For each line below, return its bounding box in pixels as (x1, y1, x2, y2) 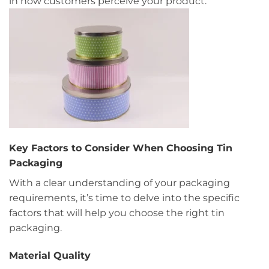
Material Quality (9, 249, 91, 261)
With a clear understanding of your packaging (9, 177, 230, 189)
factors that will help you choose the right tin (9, 207, 225, 219)
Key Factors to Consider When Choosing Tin (9, 142, 232, 154)
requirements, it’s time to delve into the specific (9, 192, 240, 204)
